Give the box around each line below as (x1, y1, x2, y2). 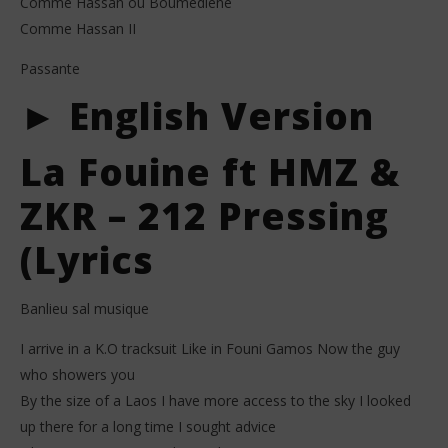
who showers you (20, 364, 135, 384)
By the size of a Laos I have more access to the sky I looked (20, 390, 411, 410)
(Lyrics (20, 233, 154, 285)
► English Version (20, 89, 374, 141)
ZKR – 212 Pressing (20, 189, 389, 241)
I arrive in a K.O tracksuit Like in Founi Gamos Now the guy (20, 338, 400, 358)
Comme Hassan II (20, 18, 136, 38)
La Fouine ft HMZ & (20, 145, 400, 197)
